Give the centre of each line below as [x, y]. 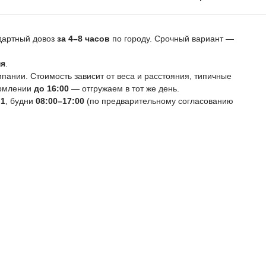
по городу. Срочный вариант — [172, 39]
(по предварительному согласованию [159, 101]
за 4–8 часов [83, 39]
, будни [20, 101]
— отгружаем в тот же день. [124, 88]
